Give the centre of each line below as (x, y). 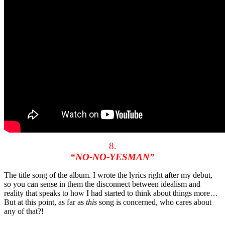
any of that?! (24, 211)
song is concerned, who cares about (154, 202)
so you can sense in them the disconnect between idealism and (102, 184)
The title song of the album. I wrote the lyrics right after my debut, (108, 175)
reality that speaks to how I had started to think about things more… (111, 193)
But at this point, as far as (45, 202)
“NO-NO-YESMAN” (113, 157)
